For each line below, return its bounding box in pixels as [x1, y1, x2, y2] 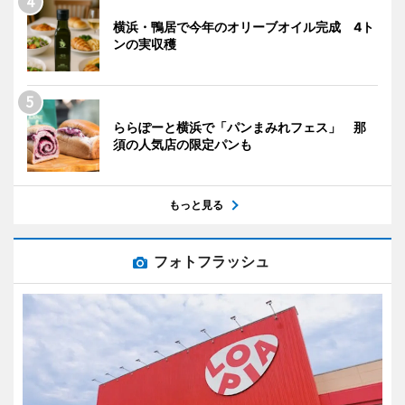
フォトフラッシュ [154, 251, 269, 270]
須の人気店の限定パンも [113, 136, 252, 152]
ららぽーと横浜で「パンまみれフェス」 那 [113, 118, 366, 135]
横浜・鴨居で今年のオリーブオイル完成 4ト [113, 18, 374, 34]
